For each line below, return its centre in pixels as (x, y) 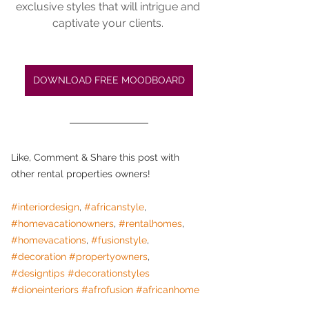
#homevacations (49, 240)
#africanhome (168, 290)
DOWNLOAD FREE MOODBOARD (109, 80)
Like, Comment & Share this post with (97, 158)
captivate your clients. (109, 23)
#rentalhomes (150, 224)
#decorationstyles (109, 273)
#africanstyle (114, 207)
